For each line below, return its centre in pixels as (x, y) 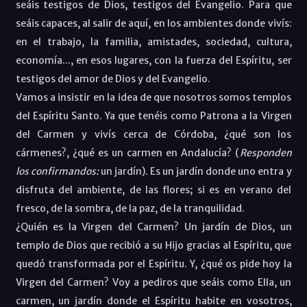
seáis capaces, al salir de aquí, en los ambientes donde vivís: (153, 23)
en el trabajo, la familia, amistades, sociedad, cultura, (153, 41)
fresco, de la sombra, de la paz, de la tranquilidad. (130, 208)
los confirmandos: (58, 171)
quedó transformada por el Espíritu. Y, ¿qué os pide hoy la (153, 263)
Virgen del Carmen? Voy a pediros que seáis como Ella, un (153, 282)
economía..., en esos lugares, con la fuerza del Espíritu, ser (153, 60)
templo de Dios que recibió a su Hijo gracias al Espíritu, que (153, 245)
